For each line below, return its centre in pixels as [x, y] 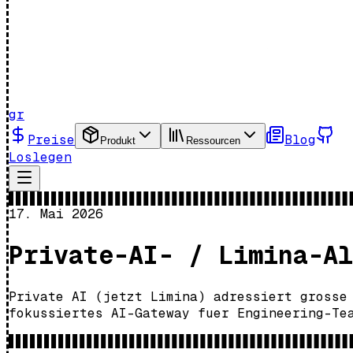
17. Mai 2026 [56, 214]
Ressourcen [213, 141]
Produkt [118, 141]
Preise [51, 140]
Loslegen [40, 157]
